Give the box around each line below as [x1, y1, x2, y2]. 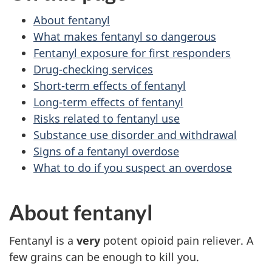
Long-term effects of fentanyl [33, 95, 183, 110]
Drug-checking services [33, 62, 153, 77]
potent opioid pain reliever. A [100, 233, 254, 248]
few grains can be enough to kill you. [9, 249, 199, 264]
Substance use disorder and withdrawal [33, 127, 237, 143]
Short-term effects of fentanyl [33, 78, 186, 93]
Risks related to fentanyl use [33, 111, 180, 126]
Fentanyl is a [9, 233, 76, 248]
